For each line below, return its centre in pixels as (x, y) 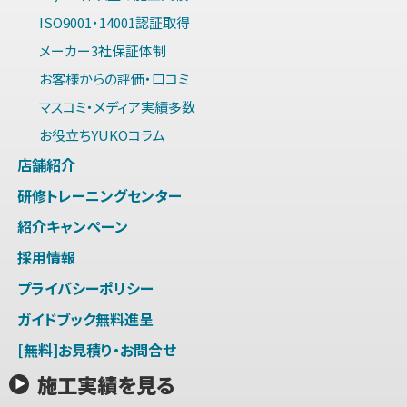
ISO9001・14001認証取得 (114, 23)
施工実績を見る (106, 385)
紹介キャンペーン (72, 227)
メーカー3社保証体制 (102, 51)
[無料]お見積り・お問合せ (96, 350)
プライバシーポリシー (85, 288)
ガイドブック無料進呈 (85, 319)
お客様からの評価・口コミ (114, 79)
